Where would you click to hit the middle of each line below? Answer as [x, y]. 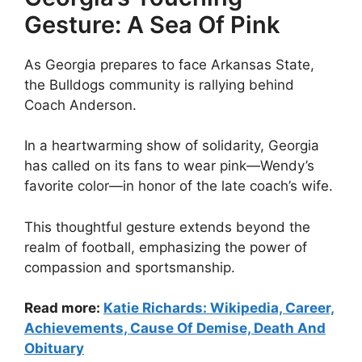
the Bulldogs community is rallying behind [159, 84]
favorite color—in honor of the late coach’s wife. [179, 186]
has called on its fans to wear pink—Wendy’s [169, 166]
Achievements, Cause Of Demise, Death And [175, 328]
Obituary [54, 349]
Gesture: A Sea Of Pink [152, 24]
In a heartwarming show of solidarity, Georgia [172, 146]
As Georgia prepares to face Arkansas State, [169, 64]
